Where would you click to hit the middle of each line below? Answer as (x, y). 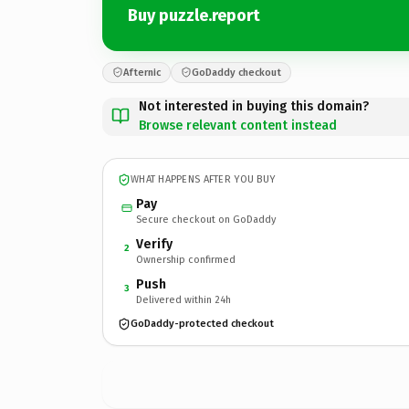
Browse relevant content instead (238, 125)
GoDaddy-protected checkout (202, 324)
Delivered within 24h (184, 299)
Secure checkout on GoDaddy (206, 219)
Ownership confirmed (186, 259)
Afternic (142, 72)
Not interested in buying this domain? (254, 106)
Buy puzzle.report (194, 16)
